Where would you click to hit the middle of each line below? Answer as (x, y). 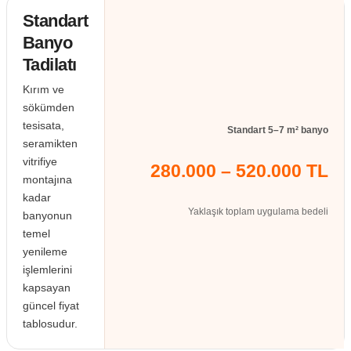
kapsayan (47, 288)
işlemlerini (47, 270)
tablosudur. (50, 324)
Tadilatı (50, 65)
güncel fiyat (51, 306)
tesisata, (43, 126)
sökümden (49, 108)
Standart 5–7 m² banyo (278, 130)
